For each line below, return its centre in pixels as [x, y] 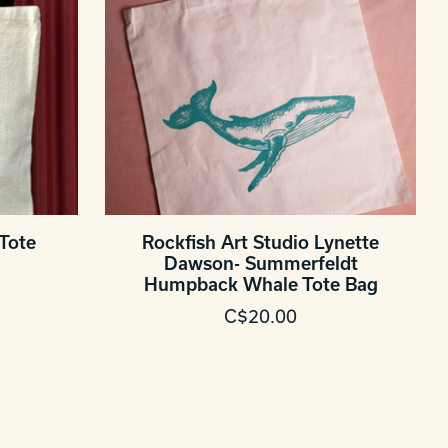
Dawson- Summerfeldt [260, 263]
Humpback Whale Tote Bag [260, 284]
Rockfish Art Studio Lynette [261, 242]
